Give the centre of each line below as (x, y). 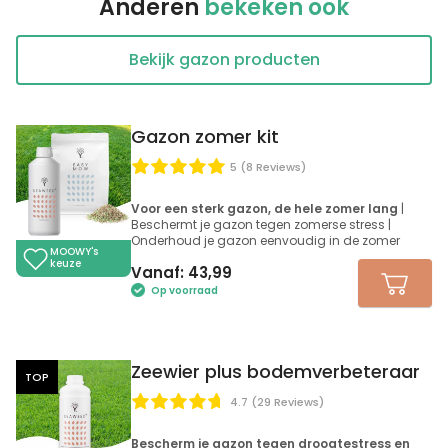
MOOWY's (74, 252)
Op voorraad (182, 291)
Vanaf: (159, 273)
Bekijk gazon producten (224, 59)
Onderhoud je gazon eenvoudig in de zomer (265, 240)
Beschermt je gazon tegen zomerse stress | (261, 224)
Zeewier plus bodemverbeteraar (275, 371)
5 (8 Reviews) (268, 166)
